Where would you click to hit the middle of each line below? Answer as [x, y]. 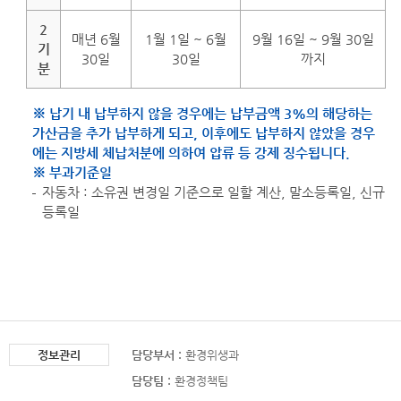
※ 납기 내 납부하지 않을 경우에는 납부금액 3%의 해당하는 [202, 114]
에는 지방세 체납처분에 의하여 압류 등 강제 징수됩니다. [191, 153]
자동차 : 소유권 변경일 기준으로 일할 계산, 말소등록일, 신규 [213, 192]
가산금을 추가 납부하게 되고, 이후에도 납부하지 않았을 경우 [204, 133]
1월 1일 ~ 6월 [186, 39]
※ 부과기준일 [72, 173]
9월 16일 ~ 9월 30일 [313, 39]
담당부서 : [157, 355]
